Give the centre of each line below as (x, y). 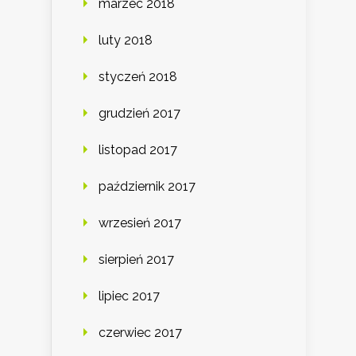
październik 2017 (147, 186)
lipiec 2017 (129, 296)
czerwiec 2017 (140, 332)
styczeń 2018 (138, 76)
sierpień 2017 (136, 259)
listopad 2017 (138, 149)
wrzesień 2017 (140, 222)
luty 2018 (126, 40)
